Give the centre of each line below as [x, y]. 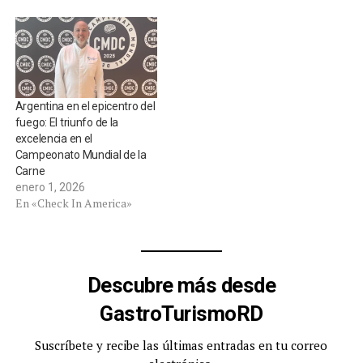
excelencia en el [54, 139]
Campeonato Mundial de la [81, 155]
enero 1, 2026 [50, 188]
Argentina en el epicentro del [85, 107]
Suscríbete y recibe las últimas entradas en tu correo [181, 346]
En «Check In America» [73, 203]
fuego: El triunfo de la [67, 123]
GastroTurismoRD [181, 314]
